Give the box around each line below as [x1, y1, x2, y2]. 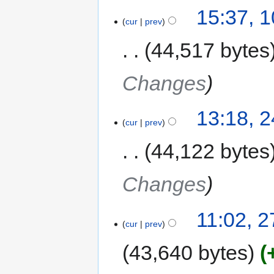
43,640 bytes [129, 240, 248, 264]
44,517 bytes [151, 38, 270, 62]
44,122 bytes [151, 139, 270, 163]
